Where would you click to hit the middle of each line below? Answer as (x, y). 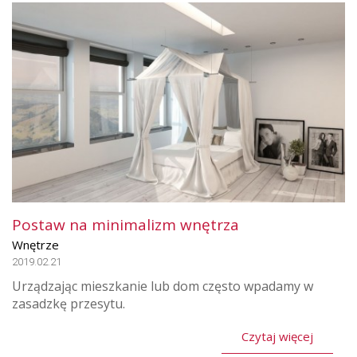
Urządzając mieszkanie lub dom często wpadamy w (163, 286)
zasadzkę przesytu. (69, 304)
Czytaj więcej (277, 337)
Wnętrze (35, 245)
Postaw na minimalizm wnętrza (126, 225)
